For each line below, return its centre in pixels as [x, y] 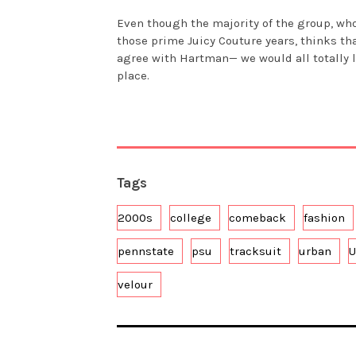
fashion [324, 218]
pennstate [146, 252]
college [191, 218]
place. [133, 76]
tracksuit [255, 252]
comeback [257, 218]
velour [135, 285]
